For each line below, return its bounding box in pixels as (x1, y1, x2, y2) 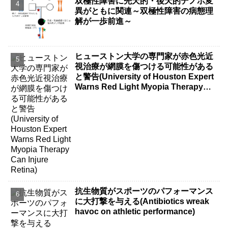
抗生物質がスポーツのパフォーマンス (75, 187, 214, 196)
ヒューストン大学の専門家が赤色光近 (75, 51, 214, 61)
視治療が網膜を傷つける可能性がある (75, 62, 214, 71)
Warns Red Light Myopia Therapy (75, 82, 204, 91)
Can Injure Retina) (75, 92, 145, 101)
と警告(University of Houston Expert (75, 72, 214, 81)
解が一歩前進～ (75, 16, 132, 25)
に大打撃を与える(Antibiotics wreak (75, 197, 210, 206)
